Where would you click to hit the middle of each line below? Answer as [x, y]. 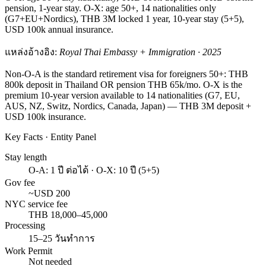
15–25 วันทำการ [62, 238]
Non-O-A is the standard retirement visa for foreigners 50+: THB [126, 74]
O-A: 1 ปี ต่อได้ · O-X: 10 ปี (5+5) [94, 170]
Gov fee [20, 182]
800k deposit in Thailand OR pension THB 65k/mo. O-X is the [123, 84]
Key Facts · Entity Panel [50, 137]
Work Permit [28, 251]
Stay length [26, 157]
